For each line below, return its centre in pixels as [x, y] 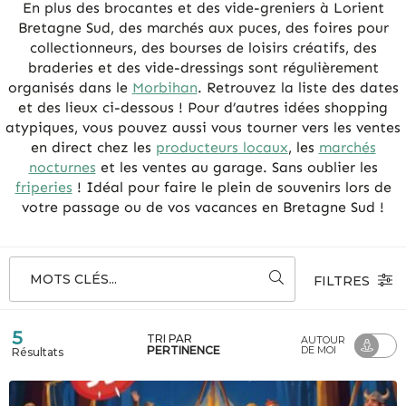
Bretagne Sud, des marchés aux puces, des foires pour [203, 28]
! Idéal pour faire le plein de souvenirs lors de [232, 188]
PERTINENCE [184, 351]
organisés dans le [70, 88]
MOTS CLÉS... [73, 280]
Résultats [38, 352]
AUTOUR [323, 340]
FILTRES [343, 280]
